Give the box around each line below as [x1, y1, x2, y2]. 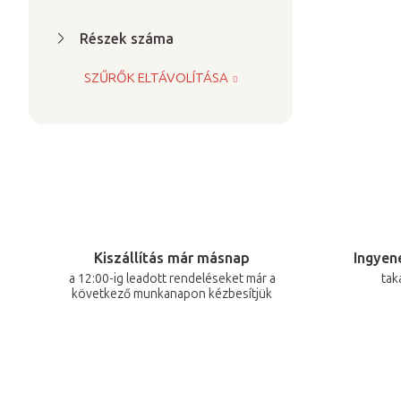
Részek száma [80, 30, 174, 47]
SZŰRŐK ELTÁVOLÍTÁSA [84, 69, 229, 86]
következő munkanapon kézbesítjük [72, 286, 272, 302]
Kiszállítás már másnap [94, 249, 250, 267]
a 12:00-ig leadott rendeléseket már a [68, 270, 276, 286]
